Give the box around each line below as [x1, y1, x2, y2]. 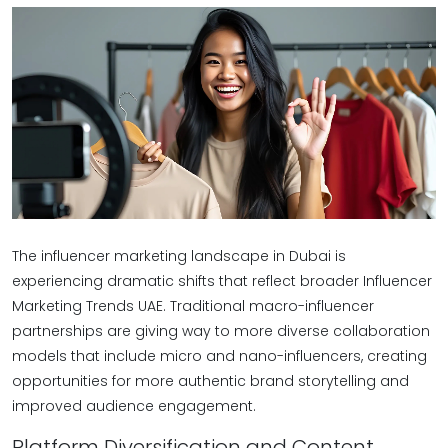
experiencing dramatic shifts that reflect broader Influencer [12, 271, 432, 291]
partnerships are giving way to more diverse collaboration [12, 321, 430, 341]
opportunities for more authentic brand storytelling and [12, 371, 409, 391]
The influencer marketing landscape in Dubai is [12, 246, 346, 266]
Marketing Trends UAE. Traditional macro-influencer [12, 296, 374, 316]
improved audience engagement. [12, 396, 256, 416]
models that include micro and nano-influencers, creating [12, 346, 427, 366]
